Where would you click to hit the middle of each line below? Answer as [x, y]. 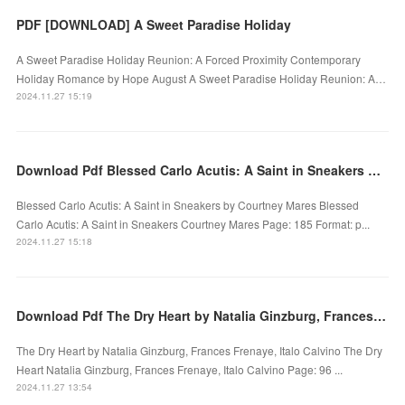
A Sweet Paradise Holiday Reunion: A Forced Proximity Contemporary [189, 59]
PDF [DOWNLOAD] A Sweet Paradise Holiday [154, 24]
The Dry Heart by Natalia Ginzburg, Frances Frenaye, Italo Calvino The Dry [200, 350]
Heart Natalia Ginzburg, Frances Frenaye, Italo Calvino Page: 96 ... [180, 369]
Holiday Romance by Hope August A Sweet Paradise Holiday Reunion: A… [202, 78]
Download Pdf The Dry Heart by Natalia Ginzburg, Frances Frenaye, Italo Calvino [380, 315]
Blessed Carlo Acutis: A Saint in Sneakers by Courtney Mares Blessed [188, 204]
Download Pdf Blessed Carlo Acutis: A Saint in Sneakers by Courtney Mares [375, 170]
